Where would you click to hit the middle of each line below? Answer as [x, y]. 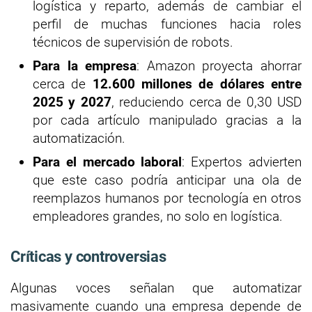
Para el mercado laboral [108, 162]
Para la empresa [85, 65]
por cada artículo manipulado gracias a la [167, 120]
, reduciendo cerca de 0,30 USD [206, 102]
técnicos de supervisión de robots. [133, 42]
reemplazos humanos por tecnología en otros [167, 198]
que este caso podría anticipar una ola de [167, 180]
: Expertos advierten [242, 162]
